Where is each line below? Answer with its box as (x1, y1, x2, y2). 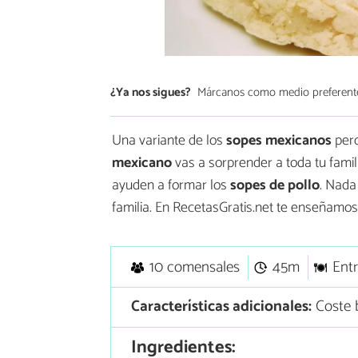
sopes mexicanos (226, 128, 335, 153)
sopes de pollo (230, 173, 320, 197)
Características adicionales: (130, 294, 312, 320)
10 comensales (149, 254, 240, 280)
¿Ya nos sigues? (110, 82, 191, 103)
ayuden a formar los (112, 173, 230, 197)
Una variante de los (112, 128, 226, 153)
